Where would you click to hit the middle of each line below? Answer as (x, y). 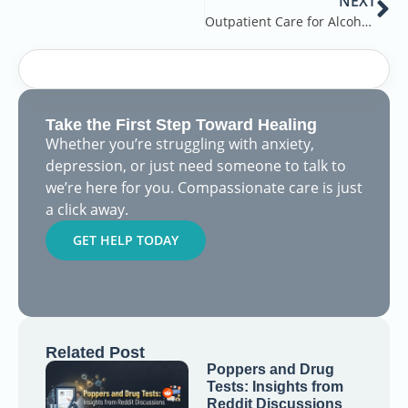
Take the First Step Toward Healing (181, 124)
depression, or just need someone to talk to (196, 165)
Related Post (95, 352)
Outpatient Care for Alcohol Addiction (366, 21)
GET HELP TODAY (126, 240)
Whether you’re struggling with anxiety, (180, 143)
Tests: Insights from (275, 386)
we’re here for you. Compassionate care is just (204, 187)
